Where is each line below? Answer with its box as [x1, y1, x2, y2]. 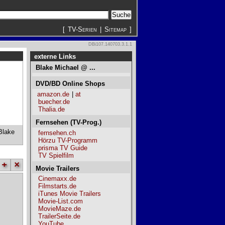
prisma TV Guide [38, 144, 87, 152]
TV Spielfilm [38, 151, 74, 159]
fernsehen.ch [38, 129, 76, 137]
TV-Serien [68, 26, 97, 33]
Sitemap [104, 26, 127, 33]
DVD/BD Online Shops [36, 79, 105, 87]
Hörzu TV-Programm [38, 136, 97, 144]
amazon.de [37, 90, 69, 98]
